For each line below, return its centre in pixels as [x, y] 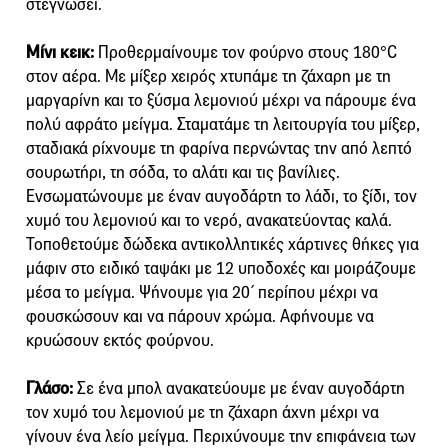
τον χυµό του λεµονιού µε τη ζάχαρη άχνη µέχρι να [202, 412]
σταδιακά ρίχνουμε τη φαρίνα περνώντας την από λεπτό [219, 148]
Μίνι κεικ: [60, 52]
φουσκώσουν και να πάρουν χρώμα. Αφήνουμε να [200, 316]
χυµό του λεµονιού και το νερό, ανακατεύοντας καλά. [209, 220]
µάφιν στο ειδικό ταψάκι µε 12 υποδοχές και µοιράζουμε [221, 268]
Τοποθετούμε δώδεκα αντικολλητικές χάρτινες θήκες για [222, 244]
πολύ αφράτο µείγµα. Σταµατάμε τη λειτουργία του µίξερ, [223, 124]
